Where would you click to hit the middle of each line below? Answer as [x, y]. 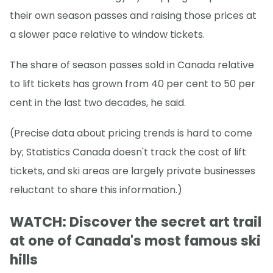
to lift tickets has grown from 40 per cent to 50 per [133, 83]
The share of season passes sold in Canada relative [132, 65]
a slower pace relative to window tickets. [107, 34]
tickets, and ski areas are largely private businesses [133, 171]
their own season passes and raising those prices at [133, 15]
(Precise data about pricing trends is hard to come [131, 133]
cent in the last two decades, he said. [98, 102]
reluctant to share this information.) [96, 190]
